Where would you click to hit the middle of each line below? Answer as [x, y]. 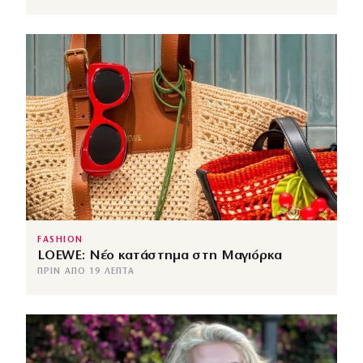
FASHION [60, 241]
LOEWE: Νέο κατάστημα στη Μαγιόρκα [160, 256]
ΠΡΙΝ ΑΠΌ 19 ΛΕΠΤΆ [86, 272]
